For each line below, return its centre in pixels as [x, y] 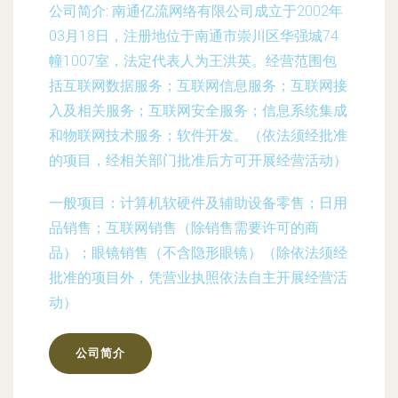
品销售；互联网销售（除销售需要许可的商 [184, 228]
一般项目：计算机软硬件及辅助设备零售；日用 [198, 203]
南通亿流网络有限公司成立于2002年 [226, 11]
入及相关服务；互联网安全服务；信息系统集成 [198, 111]
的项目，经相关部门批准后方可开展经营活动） [198, 160]
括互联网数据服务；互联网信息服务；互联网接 [198, 86]
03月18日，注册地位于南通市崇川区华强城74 [194, 36]
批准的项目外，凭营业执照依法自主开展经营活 [198, 278]
